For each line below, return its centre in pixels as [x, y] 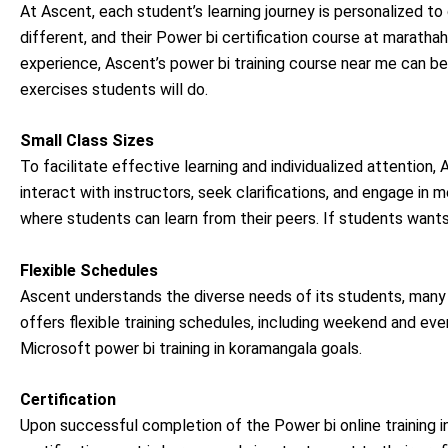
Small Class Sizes [87, 141]
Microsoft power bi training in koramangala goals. [191, 348]
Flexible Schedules [89, 270]
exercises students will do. [114, 89]
